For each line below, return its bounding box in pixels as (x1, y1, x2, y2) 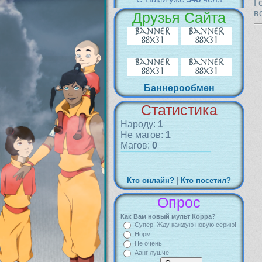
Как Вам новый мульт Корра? (120, 213, 216, 220)
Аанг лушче (135, 249, 169, 256)
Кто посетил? (181, 176, 231, 185)
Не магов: (120, 130, 166, 140)
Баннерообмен (143, 83, 215, 93)
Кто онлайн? (127, 176, 174, 185)
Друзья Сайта (132, 9, 226, 26)
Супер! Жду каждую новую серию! (135, 221, 236, 228)
